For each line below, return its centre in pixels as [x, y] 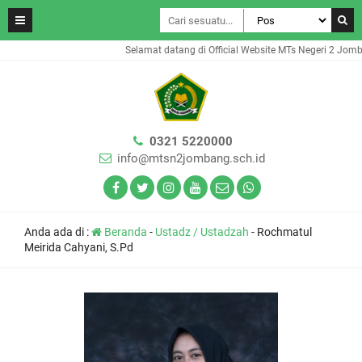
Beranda [124, 232]
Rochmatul [284, 232]
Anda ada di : [58, 232]
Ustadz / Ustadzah [202, 232]
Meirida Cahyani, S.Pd [79, 247]
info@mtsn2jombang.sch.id [191, 158]
